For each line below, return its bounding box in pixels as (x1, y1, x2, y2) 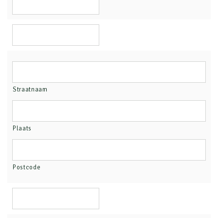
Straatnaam (13, 86, 48, 93)
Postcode (13, 163, 41, 171)
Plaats (13, 125, 32, 132)
